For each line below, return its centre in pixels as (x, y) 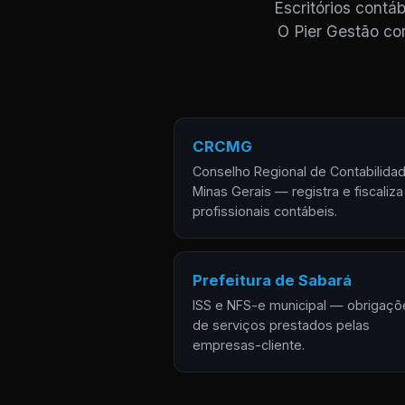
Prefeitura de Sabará (272, 280)
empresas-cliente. (249, 345)
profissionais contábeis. (265, 211)
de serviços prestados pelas (281, 325)
